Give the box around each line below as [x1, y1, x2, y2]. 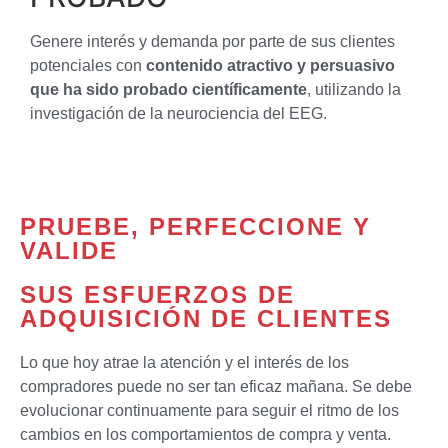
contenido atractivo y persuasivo [146, 57, 395, 75]
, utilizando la [307, 81, 401, 99]
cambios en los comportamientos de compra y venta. [20, 425, 391, 443]
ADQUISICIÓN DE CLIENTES [20, 304, 392, 332]
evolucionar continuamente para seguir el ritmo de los [20, 401, 399, 419]
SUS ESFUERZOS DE [20, 280, 295, 308]
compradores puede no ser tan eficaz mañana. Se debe [20, 377, 412, 395]
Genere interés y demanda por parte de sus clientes [30, 33, 395, 51]
